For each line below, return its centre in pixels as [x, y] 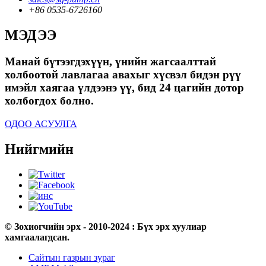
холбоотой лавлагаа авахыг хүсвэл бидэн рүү [123, 75]
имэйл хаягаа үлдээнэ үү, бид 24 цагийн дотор [124, 88]
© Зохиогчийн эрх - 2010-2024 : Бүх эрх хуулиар [106, 226]
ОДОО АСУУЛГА [41, 123]
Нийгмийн [39, 149]
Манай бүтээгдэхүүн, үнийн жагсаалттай [110, 62]
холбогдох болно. [49, 101]
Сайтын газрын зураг [72, 257]
